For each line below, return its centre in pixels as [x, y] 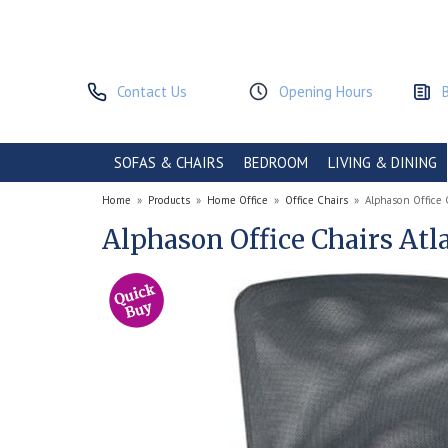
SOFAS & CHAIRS [169, 162]
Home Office [237, 200]
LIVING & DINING [382, 162]
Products [169, 200]
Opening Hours [326, 91]
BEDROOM [276, 162]
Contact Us [152, 91]
